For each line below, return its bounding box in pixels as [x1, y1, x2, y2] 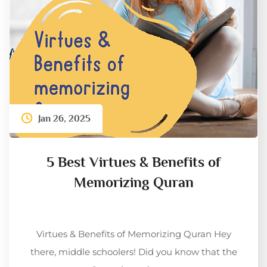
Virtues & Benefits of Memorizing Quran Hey [36, 228, 231, 240]
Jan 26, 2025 [38, 113, 91, 124]
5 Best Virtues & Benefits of [46, 153, 221, 170]
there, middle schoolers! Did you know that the [30, 246, 237, 257]
